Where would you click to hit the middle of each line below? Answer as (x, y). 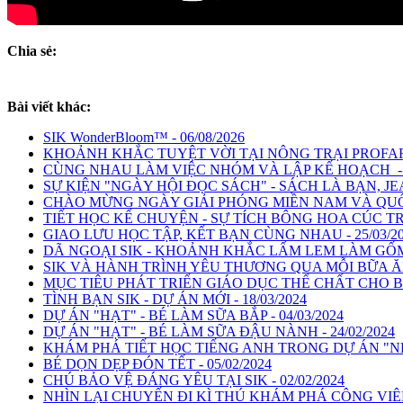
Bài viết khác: (49, 107)
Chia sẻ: (32, 51)
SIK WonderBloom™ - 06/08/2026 (144, 137)
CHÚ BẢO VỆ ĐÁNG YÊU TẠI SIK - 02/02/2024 (194, 380)
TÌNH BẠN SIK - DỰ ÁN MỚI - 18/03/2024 (175, 299)
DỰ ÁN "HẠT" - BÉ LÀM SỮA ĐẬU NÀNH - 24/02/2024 (219, 331)
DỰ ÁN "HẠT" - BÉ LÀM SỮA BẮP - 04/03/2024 (193, 315)
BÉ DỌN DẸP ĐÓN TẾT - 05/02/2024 (157, 364)
